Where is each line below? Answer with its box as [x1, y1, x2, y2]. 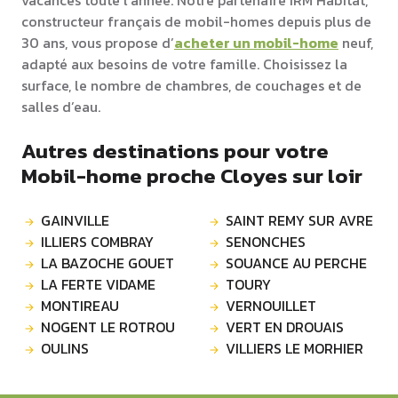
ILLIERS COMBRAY [41, 231, 154, 253]
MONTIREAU [41, 295, 119, 317]
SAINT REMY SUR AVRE [226, 210, 373, 232]
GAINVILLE [41, 210, 109, 232]
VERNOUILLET [226, 295, 316, 317]
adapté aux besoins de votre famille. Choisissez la [21, 53, 347, 76]
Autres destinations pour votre [21, 135, 329, 167]
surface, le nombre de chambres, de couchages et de [21, 75, 362, 97]
